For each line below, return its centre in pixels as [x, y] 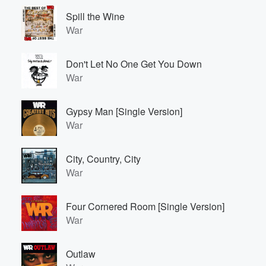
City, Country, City [103, 159]
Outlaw [81, 254]
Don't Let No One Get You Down [134, 64]
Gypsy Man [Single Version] [124, 111]
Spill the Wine [95, 16]
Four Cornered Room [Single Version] [145, 206]
